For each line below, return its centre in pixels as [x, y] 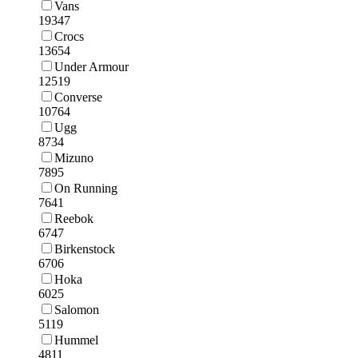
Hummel [76, 340]
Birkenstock [85, 249]
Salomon [77, 309]
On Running [86, 188]
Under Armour [91, 66]
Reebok [74, 218]
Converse [78, 97]
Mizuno [74, 157]
